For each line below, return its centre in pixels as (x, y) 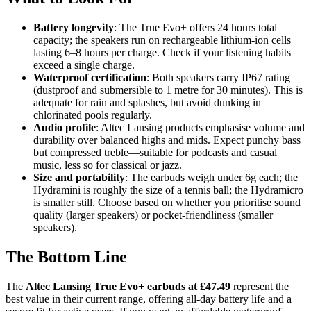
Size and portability (79, 177)
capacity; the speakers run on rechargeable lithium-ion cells (162, 40)
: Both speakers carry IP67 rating (218, 77)
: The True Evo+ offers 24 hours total (195, 27)
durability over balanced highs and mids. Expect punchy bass (167, 140)
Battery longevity (74, 27)
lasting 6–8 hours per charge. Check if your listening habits (162, 52)
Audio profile (65, 127)
